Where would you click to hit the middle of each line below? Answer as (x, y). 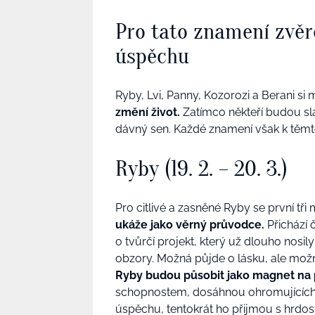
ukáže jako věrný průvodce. (190, 224)
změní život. (148, 112)
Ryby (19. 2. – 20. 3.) (201, 169)
